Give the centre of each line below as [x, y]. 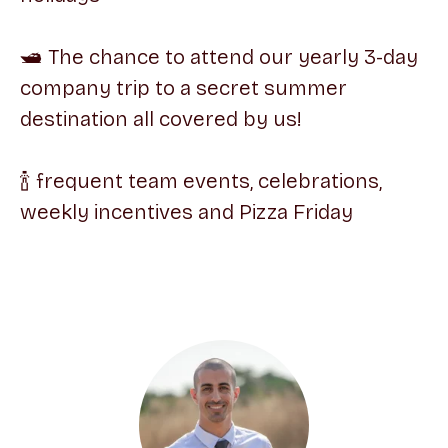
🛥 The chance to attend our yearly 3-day [219, 57]
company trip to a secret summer [183, 88]
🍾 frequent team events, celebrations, [201, 181]
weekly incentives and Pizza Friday [186, 212]
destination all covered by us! [161, 119]
